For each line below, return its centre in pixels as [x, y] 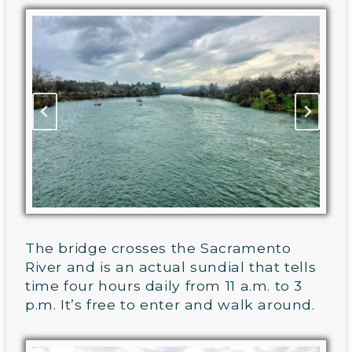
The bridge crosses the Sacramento [158, 248]
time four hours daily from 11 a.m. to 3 [164, 286]
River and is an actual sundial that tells [171, 267]
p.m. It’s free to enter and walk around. [170, 305]
